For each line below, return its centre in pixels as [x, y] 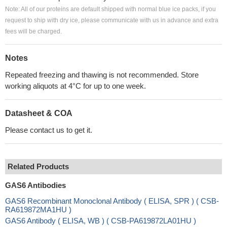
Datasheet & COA [39, 113]
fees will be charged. [33, 31]
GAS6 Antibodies [35, 185]
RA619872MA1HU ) [38, 210]
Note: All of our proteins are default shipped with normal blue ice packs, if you [110, 9]
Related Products [38, 166]
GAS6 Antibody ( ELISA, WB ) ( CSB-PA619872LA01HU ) [101, 221]
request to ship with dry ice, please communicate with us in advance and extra [112, 20]
